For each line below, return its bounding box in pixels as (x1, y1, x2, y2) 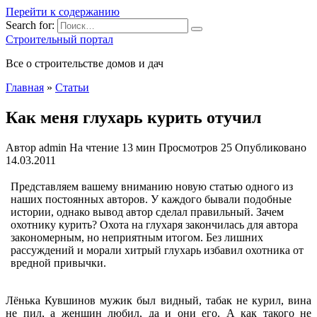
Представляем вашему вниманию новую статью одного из (11, 180, 293, 192)
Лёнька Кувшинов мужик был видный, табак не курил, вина (6, 294, 311, 306)
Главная (6, 81, 44, 93)
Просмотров (158, 141, 218, 154)
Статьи (55, 81, 89, 93)
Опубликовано (235, 141, 306, 154)
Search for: (6, 19, 54, 31)
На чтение (69, 141, 119, 154)
